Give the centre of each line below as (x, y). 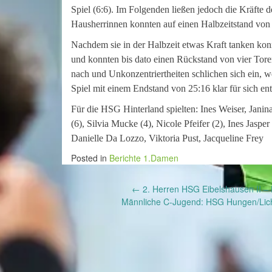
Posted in (90, 158)
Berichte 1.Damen (144, 158)
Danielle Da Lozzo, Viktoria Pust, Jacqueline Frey (167, 138)
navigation (111, 217)
